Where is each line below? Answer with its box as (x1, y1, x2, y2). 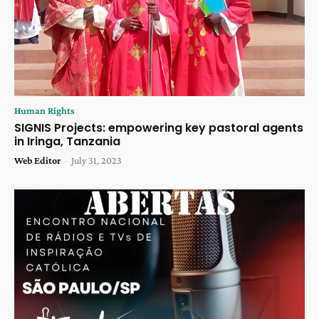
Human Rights (14, 105, 75, 117)
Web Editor (14, 155, 61, 167)
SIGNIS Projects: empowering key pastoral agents (14, 120, 303, 137)
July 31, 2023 (71, 155, 122, 167)
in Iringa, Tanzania (14, 133, 120, 150)
